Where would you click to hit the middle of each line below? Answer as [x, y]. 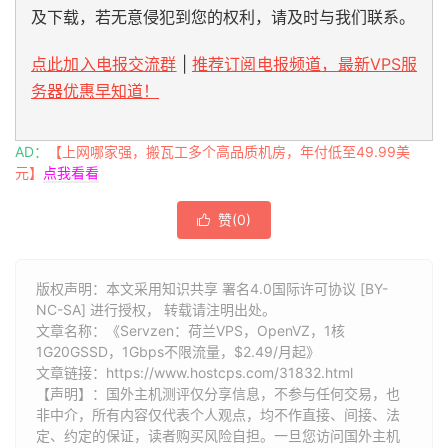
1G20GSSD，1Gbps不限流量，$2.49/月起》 [178, 352]
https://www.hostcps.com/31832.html [229, 373]
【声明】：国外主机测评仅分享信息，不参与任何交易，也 [218, 394]
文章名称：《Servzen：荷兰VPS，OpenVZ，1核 [190, 331]
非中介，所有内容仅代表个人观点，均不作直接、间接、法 [218, 415]
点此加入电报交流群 [104, 64]
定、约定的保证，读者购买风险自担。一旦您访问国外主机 [218, 436]
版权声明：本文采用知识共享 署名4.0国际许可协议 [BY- [212, 289]
